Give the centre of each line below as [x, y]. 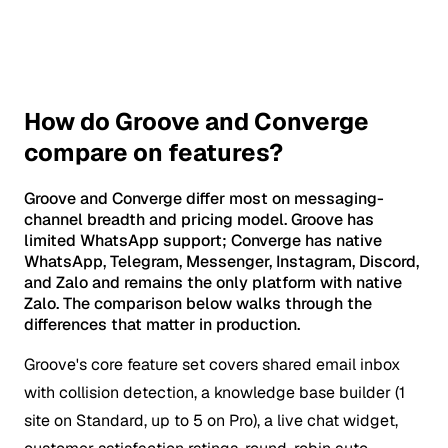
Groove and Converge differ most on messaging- [204, 198]
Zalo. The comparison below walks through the [198, 303]
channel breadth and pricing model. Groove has [199, 219]
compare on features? [153, 152]
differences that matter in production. [162, 324]
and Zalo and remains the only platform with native [213, 282]
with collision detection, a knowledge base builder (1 [214, 392]
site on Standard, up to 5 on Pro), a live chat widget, [211, 420]
